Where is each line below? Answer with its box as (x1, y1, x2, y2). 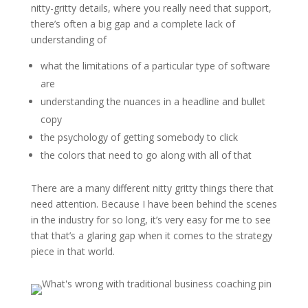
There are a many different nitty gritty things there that (30, 181, 274, 195)
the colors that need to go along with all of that (40, 148, 252, 162)
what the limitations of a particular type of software (40, 59, 270, 72)
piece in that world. (30, 245, 115, 258)
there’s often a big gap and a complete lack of (30, 17, 235, 30)
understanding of (30, 33, 107, 46)
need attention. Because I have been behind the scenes (30, 197, 277, 210)
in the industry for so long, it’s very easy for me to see (30, 213, 271, 226)
